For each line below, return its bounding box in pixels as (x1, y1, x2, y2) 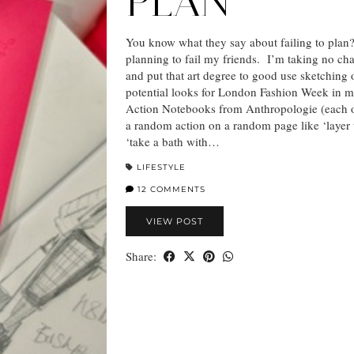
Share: (126, 247, 160, 264)
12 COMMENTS (134, 183, 205, 194)
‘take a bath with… (126, 133, 220, 149)
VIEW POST (146, 215, 203, 227)
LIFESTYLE (137, 161, 186, 172)
